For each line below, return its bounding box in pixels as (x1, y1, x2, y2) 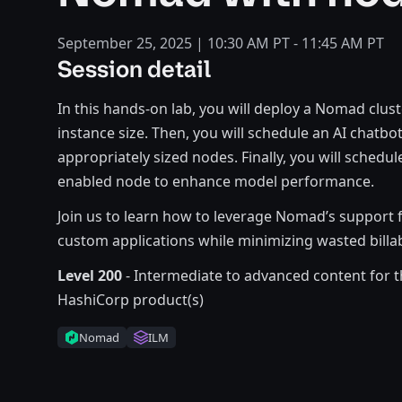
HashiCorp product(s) (57, 290, 204, 310)
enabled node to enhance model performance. (57, 171, 374, 191)
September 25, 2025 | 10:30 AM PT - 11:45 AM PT (57, 33, 384, 53)
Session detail (57, 54, 211, 84)
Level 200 (57, 266, 122, 285)
